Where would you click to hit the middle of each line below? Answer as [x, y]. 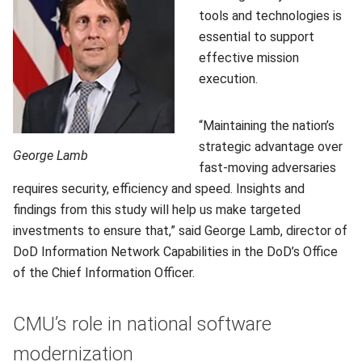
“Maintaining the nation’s [267, 126]
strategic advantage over [271, 147]
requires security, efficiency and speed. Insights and [159, 189]
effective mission [249, 58]
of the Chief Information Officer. [104, 273]
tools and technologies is [270, 16]
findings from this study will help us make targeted [157, 210]
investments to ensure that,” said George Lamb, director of [180, 231]
